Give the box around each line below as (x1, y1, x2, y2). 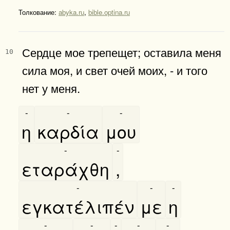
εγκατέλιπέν (22, 193, 134, 219)
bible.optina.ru (88, 7, 130, 17)
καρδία (37, 118, 99, 144)
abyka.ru (59, 7, 84, 17)
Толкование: (18, 7, 59, 17)
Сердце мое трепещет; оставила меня (22, 43, 221, 60)
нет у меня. (22, 79, 80, 96)
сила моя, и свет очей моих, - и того (22, 61, 207, 78)
